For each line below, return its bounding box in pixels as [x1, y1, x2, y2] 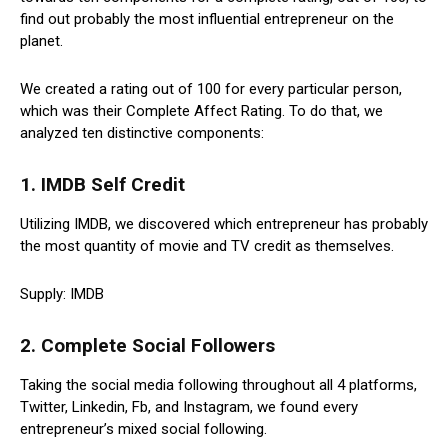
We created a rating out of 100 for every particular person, [20, 80, 402, 99]
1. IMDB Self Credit [20, 173, 185, 197]
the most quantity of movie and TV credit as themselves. [20, 237, 394, 256]
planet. [20, 32, 67, 51]
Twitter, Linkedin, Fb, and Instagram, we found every [20, 398, 358, 417]
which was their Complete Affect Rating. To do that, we [20, 102, 383, 121]
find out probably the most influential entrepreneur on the [20, 10, 394, 29]
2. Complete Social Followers [20, 334, 275, 358]
